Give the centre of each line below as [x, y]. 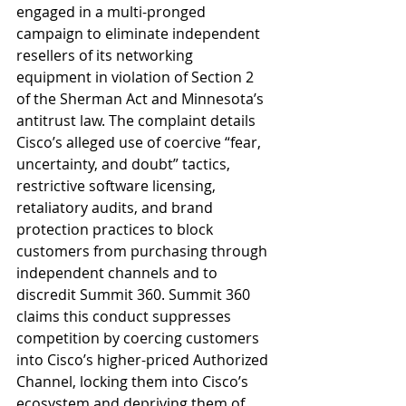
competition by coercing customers [140, 338]
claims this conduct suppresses [126, 316]
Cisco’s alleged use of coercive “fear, [140, 142]
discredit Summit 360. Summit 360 [135, 295]
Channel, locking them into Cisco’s [134, 382]
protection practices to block [116, 229]
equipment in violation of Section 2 [137, 77]
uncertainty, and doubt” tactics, [125, 164]
